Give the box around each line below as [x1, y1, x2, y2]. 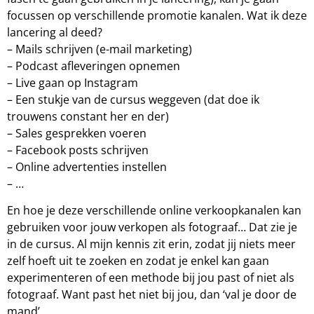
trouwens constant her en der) [7, 108, 169, 124]
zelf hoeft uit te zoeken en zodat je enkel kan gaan [7, 253, 269, 269]
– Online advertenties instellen [7, 158, 167, 175]
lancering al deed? [7, 24, 102, 40]
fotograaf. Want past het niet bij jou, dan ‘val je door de [7, 287, 296, 303]
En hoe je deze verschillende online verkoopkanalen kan [7, 203, 301, 219]
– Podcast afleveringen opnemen [7, 57, 180, 74]
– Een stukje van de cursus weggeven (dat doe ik [7, 91, 259, 107]
